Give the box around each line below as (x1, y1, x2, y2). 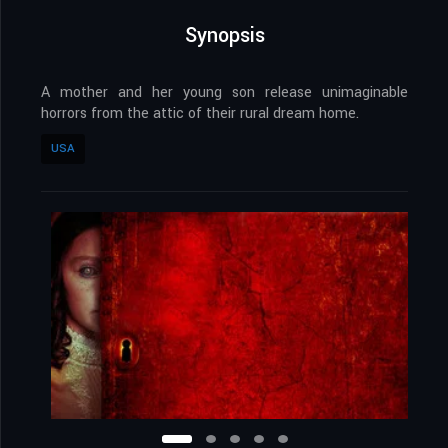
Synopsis (184, 21, 265, 51)
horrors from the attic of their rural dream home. (41, 103, 359, 125)
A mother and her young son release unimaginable (41, 82, 408, 104)
